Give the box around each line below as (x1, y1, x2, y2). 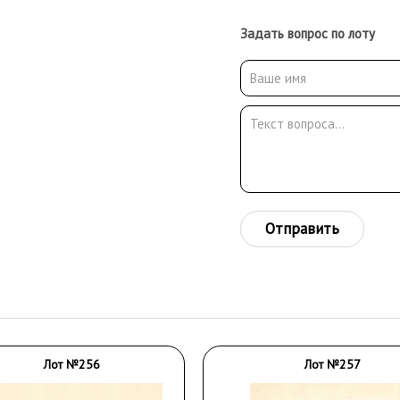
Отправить (264, 218, 339, 238)
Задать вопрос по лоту (239, 24, 375, 42)
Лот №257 (304, 355, 362, 372)
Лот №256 (43, 355, 100, 372)
